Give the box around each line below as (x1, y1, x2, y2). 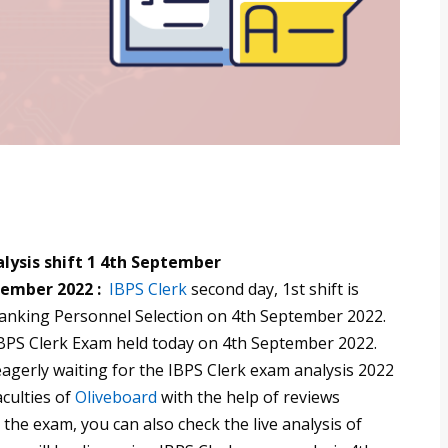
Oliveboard (75, 386, 157, 409)
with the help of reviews (157, 386, 340, 409)
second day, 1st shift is (187, 278, 359, 301)
